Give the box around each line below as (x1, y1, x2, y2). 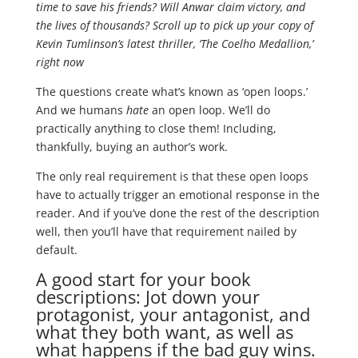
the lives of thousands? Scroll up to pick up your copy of (35, 18, 313, 34)
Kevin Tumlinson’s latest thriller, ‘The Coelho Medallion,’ (35, 36, 313, 52)
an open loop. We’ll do (148, 102, 270, 118)
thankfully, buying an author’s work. (35, 139, 228, 155)
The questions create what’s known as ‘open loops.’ (35, 84, 308, 100)
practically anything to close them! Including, (35, 121, 276, 137)
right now (35, 54, 84, 70)
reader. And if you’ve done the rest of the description (35, 205, 320, 221)
